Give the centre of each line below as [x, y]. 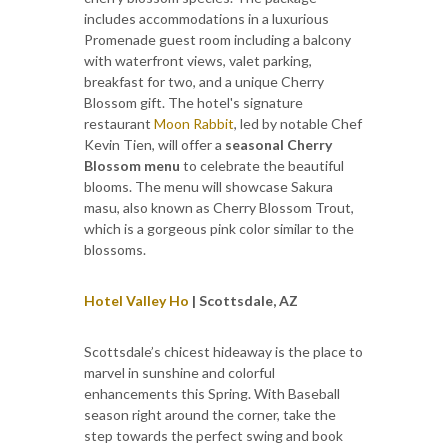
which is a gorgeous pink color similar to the [219, 228]
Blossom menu [132, 165]
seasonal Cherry [277, 144]
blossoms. [115, 249]
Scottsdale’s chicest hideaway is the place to [223, 351]
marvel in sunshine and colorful [179, 372]
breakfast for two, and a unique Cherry [204, 81]
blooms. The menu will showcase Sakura [208, 186]
